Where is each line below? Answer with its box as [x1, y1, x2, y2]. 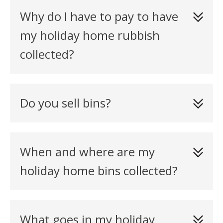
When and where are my [20, 143, 155, 160]
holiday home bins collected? [20, 162, 178, 179]
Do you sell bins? [20, 95, 111, 111]
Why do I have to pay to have [20, 8, 178, 24]
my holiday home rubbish [20, 27, 160, 43]
